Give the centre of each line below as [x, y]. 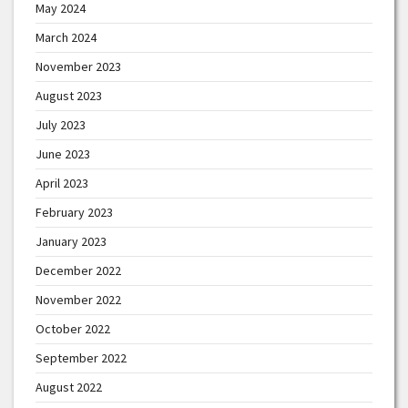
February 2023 [74, 212]
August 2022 [69, 387]
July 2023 [61, 124]
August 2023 [69, 95]
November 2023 [78, 66]
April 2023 [62, 183]
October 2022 [73, 328]
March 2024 [66, 37]
